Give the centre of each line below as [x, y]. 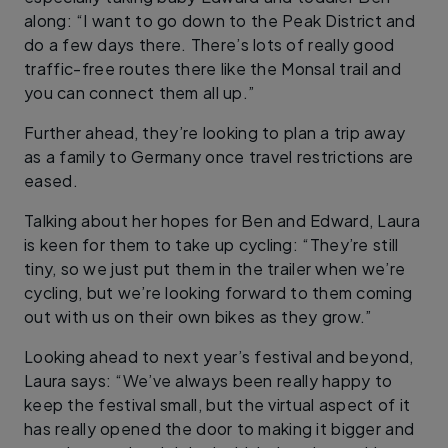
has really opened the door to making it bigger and [219, 429]
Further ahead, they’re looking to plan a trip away [215, 133]
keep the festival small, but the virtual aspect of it [217, 405]
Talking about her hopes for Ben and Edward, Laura [222, 221]
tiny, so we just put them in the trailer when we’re [215, 269]
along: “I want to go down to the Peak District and [220, 21]
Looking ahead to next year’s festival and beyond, [219, 357]
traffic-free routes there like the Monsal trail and [212, 69]
